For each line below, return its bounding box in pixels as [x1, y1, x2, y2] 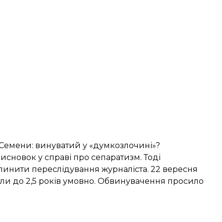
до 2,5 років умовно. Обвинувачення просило [11, 176, 204, 186]
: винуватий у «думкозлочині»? [32, 141, 160, 150]
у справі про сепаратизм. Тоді [36, 153, 161, 162]
